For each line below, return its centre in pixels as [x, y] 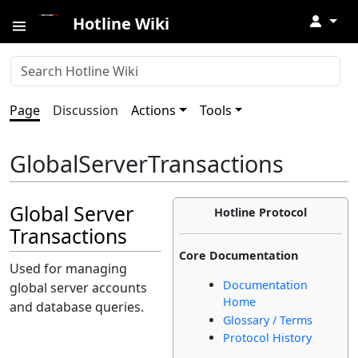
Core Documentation [239, 256]
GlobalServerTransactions [147, 164]
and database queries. [77, 307]
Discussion [86, 110]
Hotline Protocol [261, 213]
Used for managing [68, 269]
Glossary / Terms [268, 320]
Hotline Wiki [121, 24]
